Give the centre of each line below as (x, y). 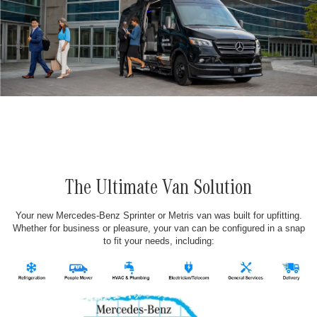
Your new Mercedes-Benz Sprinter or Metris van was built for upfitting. (158, 216)
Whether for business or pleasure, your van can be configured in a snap (158, 229)
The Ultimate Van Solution (158, 191)
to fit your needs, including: (158, 241)
